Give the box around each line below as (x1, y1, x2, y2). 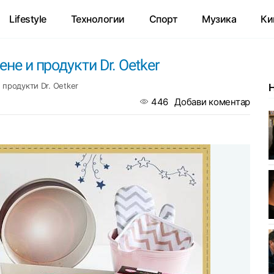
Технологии (70, 13, 125, 25)
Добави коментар (174, 95, 250, 108)
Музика (202, 13, 237, 25)
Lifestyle (9, 13, 46, 25)
